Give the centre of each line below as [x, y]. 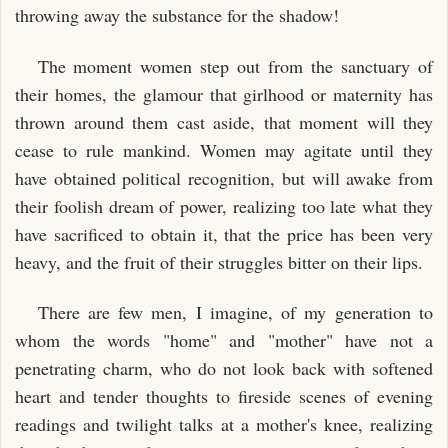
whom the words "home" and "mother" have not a [224, 340]
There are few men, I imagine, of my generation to [235, 312]
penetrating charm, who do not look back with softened [224, 368]
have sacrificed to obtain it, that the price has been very [224, 233]
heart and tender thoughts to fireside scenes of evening [224, 396]
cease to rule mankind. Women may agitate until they [224, 149]
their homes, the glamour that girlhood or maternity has [224, 93]
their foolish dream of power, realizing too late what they [224, 205]
